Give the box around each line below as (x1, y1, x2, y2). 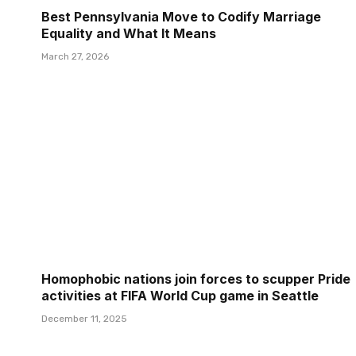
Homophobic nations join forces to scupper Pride (41, 270, 350, 287)
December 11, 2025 (41, 312, 127, 324)
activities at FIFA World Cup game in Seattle (41, 287, 319, 304)
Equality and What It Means (41, 25, 216, 41)
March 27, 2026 (41, 50, 109, 62)
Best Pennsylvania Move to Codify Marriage (41, 8, 321, 25)
